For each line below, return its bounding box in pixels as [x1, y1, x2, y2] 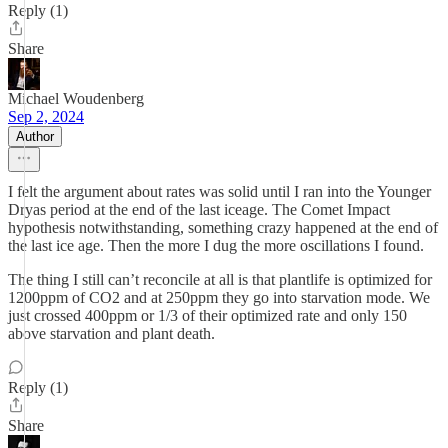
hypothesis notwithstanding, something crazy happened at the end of [8, 219, 438, 236]
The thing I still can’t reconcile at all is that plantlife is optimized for [8, 271, 432, 288]
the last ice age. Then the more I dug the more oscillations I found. [8, 237, 424, 254]
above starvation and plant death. [8, 325, 215, 342]
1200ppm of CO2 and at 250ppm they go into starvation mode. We [8, 289, 430, 306]
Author [16, 129, 54, 144]
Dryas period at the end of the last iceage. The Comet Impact [8, 201, 390, 218]
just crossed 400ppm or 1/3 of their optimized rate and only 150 [8, 307, 407, 324]
